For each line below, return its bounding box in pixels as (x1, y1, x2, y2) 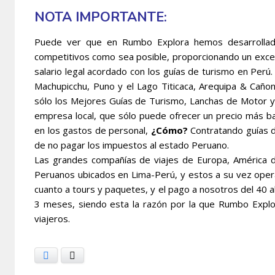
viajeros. (34, 212, 70, 225)
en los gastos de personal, (34, 123, 151, 136)
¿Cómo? (150, 123, 188, 136)
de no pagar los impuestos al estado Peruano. (34, 138, 229, 151)
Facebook (51, 250, 85, 261)
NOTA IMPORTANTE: (34, 7, 167, 26)
